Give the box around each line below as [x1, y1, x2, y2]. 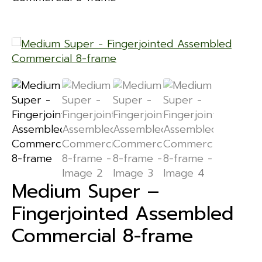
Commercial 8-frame [12, 221, 193, 250]
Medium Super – [12, 177, 159, 206]
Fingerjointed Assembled [12, 199, 233, 228]
